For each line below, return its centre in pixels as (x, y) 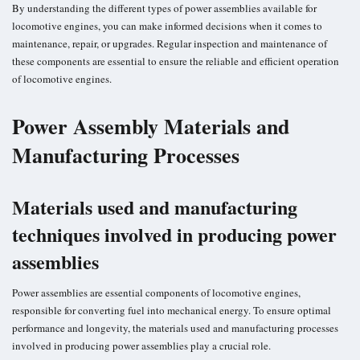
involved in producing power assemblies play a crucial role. (141, 345)
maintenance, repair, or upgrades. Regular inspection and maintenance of (170, 43)
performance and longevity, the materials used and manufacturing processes (175, 327)
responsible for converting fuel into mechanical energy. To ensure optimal (172, 310)
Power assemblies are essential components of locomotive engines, (156, 292)
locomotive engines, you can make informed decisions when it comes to (167, 25)
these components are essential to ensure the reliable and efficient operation (176, 61)
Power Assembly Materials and (151, 126)
